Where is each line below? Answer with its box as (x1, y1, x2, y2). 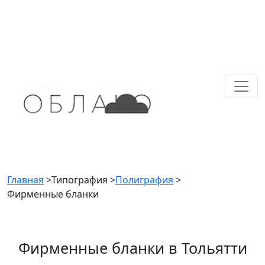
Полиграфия (115, 173, 173, 186)
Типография (51, 173, 110, 186)
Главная (7, 173, 44, 186)
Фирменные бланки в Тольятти (18, 238, 247, 258)
